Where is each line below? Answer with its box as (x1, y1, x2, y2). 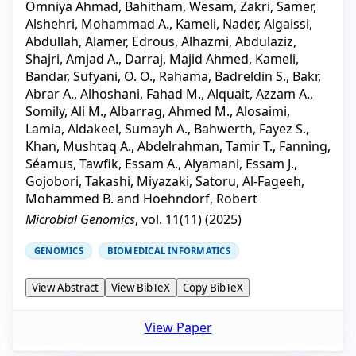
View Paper (144, 319, 212, 337)
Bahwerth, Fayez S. (194, 119, 306, 137)
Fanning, (279, 137, 331, 155)
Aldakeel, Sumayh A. (68, 119, 188, 137)
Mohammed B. (25, 189, 114, 207)
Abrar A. (25, 84, 74, 103)
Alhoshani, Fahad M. (80, 84, 201, 103)
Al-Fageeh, (242, 172, 304, 190)
